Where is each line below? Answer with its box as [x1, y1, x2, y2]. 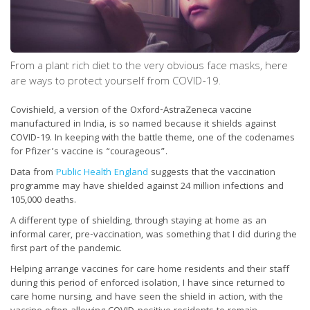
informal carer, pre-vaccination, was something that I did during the [10, 227, 297, 243]
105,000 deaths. [10, 192, 76, 208]
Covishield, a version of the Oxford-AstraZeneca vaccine [10, 102, 252, 118]
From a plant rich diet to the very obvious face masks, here [10, 57, 288, 76]
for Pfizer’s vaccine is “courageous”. [10, 144, 167, 160]
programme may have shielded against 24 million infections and [10, 179, 284, 194]
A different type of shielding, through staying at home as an [10, 213, 266, 229]
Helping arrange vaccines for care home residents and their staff [10, 262, 289, 277]
